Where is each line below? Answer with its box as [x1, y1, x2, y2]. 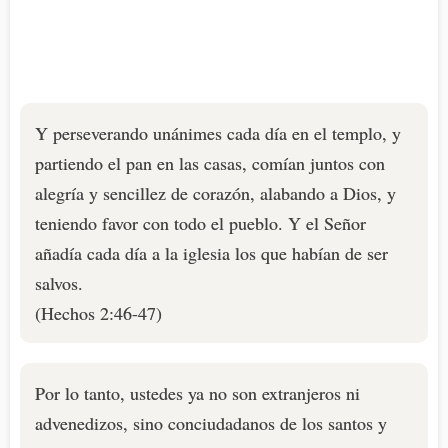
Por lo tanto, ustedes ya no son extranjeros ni [35, 381, 360, 406]
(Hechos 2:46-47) [35, 301, 162, 326]
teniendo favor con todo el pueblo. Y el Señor [35, 211, 366, 236]
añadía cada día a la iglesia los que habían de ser [35, 241, 388, 266]
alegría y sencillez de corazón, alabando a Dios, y [35, 181, 396, 206]
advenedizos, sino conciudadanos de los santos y [35, 411, 387, 436]
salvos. [35, 271, 83, 296]
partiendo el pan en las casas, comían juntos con [35, 151, 385, 176]
